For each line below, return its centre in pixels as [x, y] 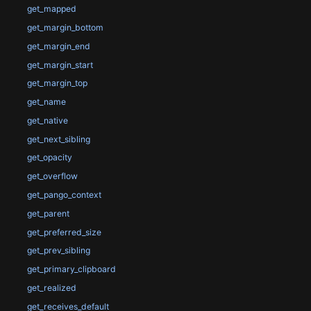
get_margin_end [58, 46]
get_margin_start [60, 65]
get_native [47, 120]
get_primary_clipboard [71, 269]
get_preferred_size [64, 232]
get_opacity [49, 158]
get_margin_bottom [65, 28]
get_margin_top [57, 83]
